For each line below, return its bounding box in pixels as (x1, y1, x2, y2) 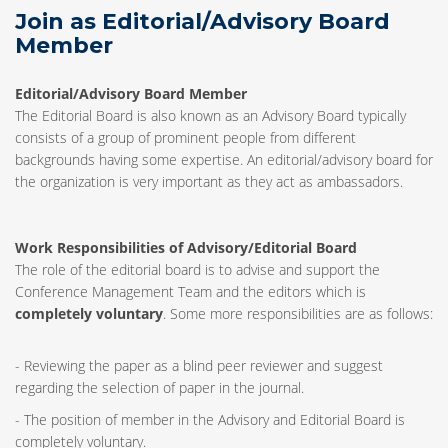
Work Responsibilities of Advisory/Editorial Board (15, 238, 357, 257)
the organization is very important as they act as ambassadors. (15, 172, 403, 191)
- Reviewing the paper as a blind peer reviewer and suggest (15, 356, 383, 375)
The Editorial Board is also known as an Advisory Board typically (15, 106, 406, 125)
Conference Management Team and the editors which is (15, 282, 366, 301)
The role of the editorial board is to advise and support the (15, 260, 380, 279)
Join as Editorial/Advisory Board (15, 8, 390, 35)
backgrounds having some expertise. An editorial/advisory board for (15, 150, 433, 169)
